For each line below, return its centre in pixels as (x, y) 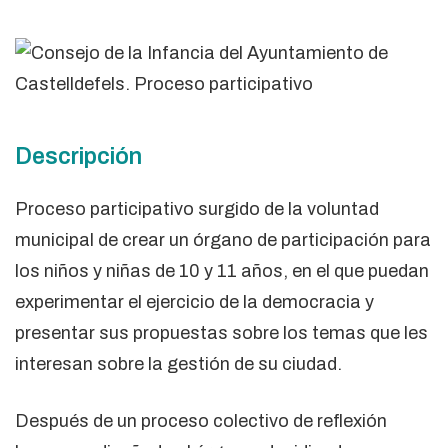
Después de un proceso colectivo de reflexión (201, 420)
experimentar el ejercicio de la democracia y (194, 301)
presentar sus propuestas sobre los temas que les (221, 332)
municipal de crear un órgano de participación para (223, 239)
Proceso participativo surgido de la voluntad (197, 208)
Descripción (78, 156)
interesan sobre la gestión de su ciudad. (178, 363)
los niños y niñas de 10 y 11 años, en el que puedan (222, 270)
